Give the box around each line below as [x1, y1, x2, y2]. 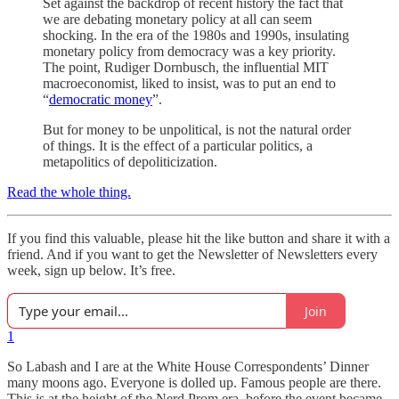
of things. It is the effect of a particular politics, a [43, 138, 313, 154]
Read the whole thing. [7, 184, 131, 200]
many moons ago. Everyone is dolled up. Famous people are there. [7, 375, 381, 391]
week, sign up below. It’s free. [7, 263, 175, 279]
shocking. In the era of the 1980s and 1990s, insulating [43, 28, 349, 44]
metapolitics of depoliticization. [43, 154, 217, 170]
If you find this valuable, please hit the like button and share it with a [7, 231, 390, 247]
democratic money [49, 92, 152, 108]
